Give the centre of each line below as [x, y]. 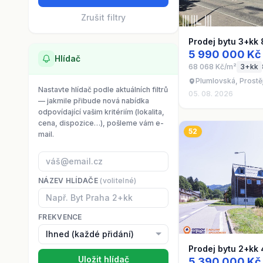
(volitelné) [118, 181]
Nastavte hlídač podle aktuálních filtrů [103, 90]
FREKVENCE [60, 217]
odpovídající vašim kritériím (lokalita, [101, 112]
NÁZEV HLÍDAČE [69, 181]
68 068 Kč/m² [213, 67]
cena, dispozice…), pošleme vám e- [101, 123]
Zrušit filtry [103, 17]
